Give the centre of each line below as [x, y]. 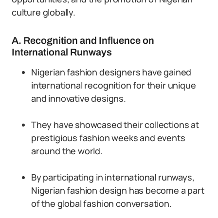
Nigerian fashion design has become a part [118, 190]
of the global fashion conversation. [101, 203]
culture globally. [44, 12]
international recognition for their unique [114, 85]
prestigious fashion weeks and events [108, 138]
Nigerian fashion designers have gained [111, 72]
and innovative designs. [79, 98]
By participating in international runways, [113, 177]
